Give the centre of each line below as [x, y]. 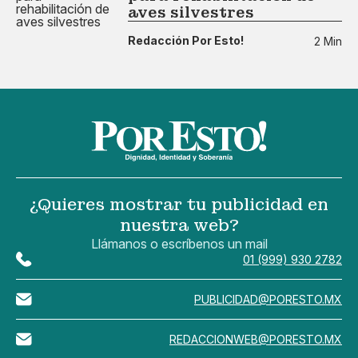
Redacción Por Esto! [186, 41]
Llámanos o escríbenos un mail [179, 244]
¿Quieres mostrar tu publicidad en [179, 205]
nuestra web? [179, 226]
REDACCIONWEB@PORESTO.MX [256, 340]
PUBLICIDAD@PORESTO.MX [268, 300]
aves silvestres [191, 12]
